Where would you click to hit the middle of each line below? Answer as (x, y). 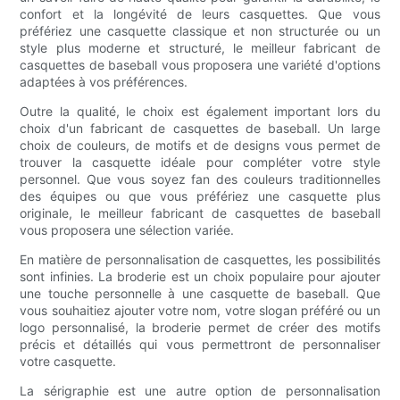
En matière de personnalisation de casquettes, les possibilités (200, 259)
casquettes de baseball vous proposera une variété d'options (200, 64)
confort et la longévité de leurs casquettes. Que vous (200, 13)
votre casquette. (68, 361)
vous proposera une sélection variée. (127, 229)
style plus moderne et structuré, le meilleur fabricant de (200, 47)
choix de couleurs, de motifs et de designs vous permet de (200, 145)
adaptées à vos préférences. (104, 81)
